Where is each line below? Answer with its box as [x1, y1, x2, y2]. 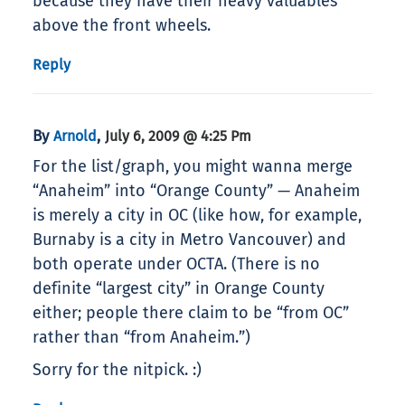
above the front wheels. [33, 15, 211, 36]
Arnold [53, 127, 97, 146]
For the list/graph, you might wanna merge [33, 156, 353, 177]
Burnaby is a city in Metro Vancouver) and [33, 230, 346, 250]
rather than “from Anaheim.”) [33, 327, 250, 348]
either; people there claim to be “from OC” [33, 303, 349, 324]
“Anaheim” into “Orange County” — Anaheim [33, 181, 360, 202]
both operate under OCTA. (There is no [33, 254, 320, 275]
